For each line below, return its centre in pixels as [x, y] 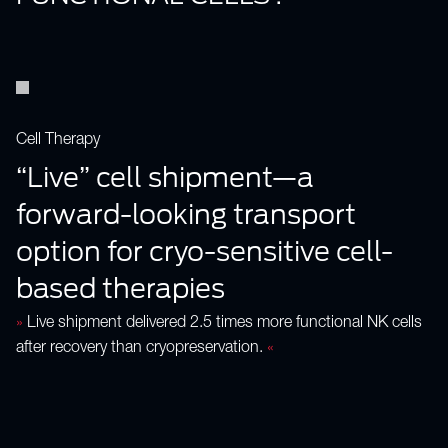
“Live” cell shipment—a [165, 176]
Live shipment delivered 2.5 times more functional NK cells [222, 324]
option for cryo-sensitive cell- [204, 250]
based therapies [120, 287]
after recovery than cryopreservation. [141, 349]
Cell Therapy [58, 141]
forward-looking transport [186, 213]
